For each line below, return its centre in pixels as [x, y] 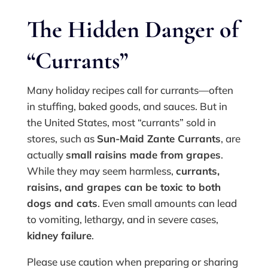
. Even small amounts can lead [167, 203]
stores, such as [62, 139]
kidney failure [59, 236]
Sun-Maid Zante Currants [159, 139]
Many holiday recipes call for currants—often [130, 90]
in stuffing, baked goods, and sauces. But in [127, 106]
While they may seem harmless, [101, 171]
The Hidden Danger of [133, 30]
